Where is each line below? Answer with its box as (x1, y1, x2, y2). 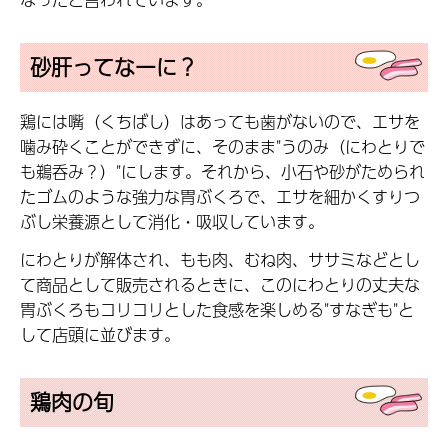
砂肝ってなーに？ (30, 50, 198, 83)
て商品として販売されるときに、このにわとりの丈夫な (20, 272, 420, 298)
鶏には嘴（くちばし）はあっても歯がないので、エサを (20, 109, 420, 135)
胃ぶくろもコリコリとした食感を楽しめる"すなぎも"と (20, 297, 414, 323)
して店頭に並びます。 (20, 322, 180, 348)
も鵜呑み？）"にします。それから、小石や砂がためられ (20, 159, 425, 185)
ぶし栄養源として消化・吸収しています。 (20, 209, 324, 235)
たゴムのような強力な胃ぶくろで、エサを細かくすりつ (20, 184, 420, 210)
